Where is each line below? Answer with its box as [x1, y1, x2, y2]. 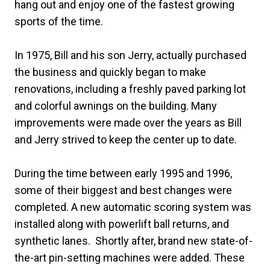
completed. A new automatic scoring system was [14, 201, 251, 213]
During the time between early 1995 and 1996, [14, 167, 232, 180]
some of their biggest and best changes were [14, 184, 232, 196]
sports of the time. [14, 15, 103, 28]
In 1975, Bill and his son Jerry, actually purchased [14, 49, 246, 61]
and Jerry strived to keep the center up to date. [14, 133, 237, 146]
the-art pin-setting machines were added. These [14, 251, 245, 264]
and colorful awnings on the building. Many [14, 99, 217, 112]
